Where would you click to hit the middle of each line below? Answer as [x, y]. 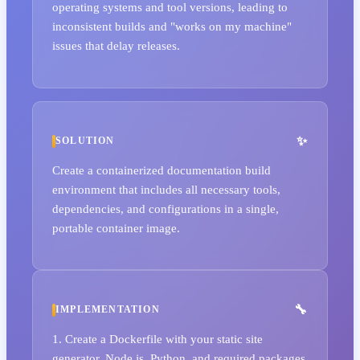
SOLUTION [85, 141]
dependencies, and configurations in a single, [166, 208]
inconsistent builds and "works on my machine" [172, 27]
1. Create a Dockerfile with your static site [157, 339]
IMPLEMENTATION [108, 310]
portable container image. [116, 227]
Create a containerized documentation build [162, 170]
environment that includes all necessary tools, [166, 189]
